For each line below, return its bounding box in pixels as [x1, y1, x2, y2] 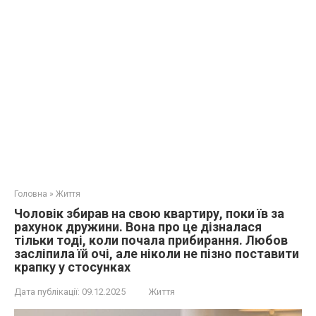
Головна [14, 189, 47, 199]
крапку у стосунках [14, 260, 130, 274]
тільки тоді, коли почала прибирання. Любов [14, 233, 288, 248]
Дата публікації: [14, 286, 80, 297]
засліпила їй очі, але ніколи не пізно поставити [14, 246, 299, 261]
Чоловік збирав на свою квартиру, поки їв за [14, 206, 284, 221]
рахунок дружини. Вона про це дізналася [14, 219, 262, 234]
